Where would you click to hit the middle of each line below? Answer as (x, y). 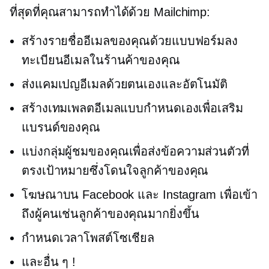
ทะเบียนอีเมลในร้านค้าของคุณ (101, 60)
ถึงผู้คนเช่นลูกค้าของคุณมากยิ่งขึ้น (110, 214)
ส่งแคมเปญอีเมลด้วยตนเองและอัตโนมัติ (125, 84)
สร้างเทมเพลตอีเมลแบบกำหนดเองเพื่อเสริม (132, 108)
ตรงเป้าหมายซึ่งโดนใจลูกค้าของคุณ (115, 171)
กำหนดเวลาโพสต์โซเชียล (88, 238)
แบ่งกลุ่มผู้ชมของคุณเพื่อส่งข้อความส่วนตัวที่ (135, 152)
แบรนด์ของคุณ (61, 128)
